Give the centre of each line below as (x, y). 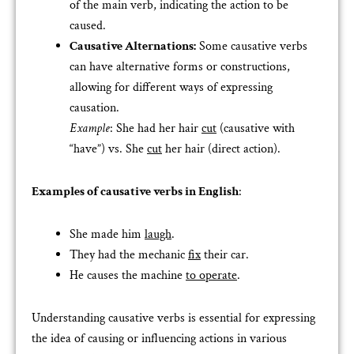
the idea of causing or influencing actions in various (159, 338)
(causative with (256, 128)
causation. (94, 107)
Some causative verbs (252, 46)
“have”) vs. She (108, 149)
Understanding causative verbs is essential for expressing (173, 318)
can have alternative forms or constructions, (180, 66)
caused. (88, 25)
